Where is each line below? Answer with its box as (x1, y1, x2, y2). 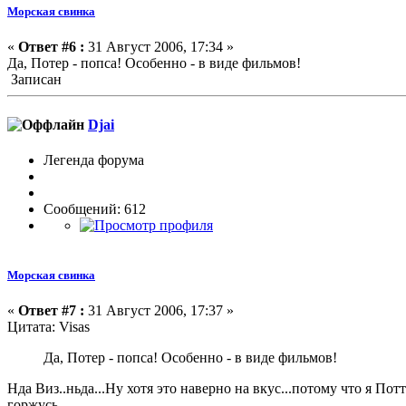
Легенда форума (43, 151, 144, 168)
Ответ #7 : (18, 303, 84, 319)
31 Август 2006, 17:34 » (84, 39, 234, 55)
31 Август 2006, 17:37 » (84, 303, 234, 319)
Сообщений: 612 (43, 200, 146, 217)
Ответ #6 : (18, 39, 84, 55)
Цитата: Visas (7, 319, 90, 335)
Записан (7, 72, 62, 88)
